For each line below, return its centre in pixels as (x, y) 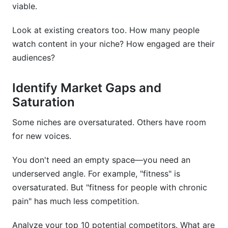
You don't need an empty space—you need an (101, 160)
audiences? (34, 58)
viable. (25, 6)
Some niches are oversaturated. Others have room (109, 122)
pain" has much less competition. (76, 201)
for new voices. (42, 136)
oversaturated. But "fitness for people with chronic (110, 187)
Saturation (44, 102)
